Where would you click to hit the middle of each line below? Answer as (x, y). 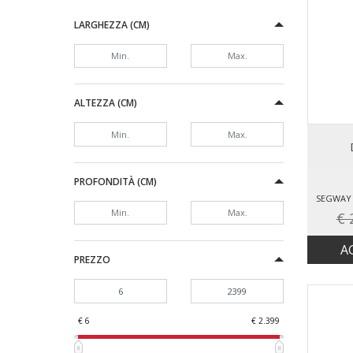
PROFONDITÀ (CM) (115, 181)
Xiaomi (88, 49)
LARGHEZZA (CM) (111, 24)
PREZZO (92, 260)
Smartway (95, 32)
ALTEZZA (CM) (105, 103)
